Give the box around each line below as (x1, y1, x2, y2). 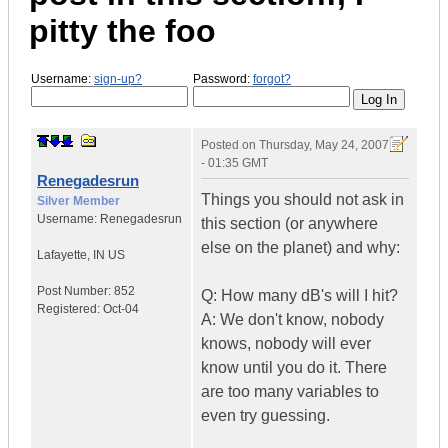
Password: (193, 71, 253, 86)
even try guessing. (201, 407, 330, 425)
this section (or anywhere (201, 215, 378, 233)
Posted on (201, 138, 259, 153)
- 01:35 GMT (201, 156, 268, 171)
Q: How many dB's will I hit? (201, 287, 398, 305)
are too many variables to (201, 383, 379, 401)
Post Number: (37, 284, 114, 299)
